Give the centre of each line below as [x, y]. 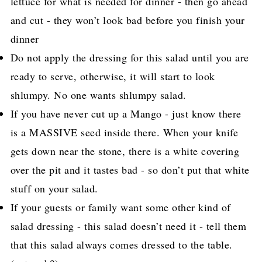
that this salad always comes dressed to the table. [121, 244]
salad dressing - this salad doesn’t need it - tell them [128, 225]
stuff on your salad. [54, 188]
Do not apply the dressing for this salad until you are [130, 57]
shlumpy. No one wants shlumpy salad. [98, 94]
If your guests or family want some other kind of [120, 207]
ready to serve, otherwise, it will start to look [113, 76]
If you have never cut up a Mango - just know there [126, 113]
